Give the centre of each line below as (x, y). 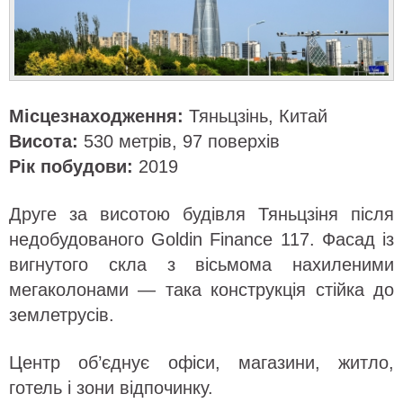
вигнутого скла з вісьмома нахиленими (201, 264)
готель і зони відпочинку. (111, 388)
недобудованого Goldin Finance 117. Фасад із (201, 239)
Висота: (44, 141)
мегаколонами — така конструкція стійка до (201, 290)
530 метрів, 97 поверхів (179, 141)
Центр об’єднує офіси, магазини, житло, (201, 363)
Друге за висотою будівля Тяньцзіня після (201, 214)
